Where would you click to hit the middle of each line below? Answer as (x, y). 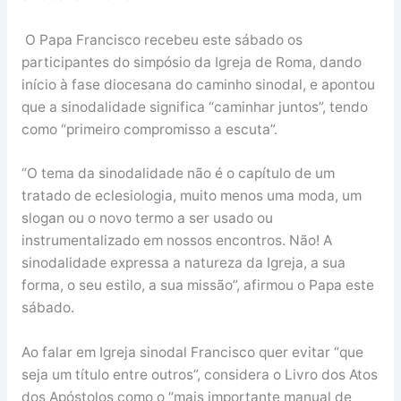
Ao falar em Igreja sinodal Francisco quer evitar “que (192, 353)
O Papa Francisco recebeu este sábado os (162, 39)
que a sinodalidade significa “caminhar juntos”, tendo (194, 107)
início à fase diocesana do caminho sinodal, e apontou (198, 84)
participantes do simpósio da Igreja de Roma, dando (191, 62)
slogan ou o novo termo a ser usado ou (147, 218)
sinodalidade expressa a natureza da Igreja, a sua (183, 263)
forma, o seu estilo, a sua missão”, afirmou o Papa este (197, 286)
